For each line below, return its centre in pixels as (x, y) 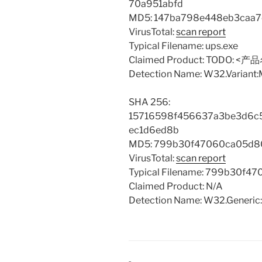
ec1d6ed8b (154, 130)
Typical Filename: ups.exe (183, 46)
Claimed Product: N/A (176, 187)
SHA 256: (149, 102)
